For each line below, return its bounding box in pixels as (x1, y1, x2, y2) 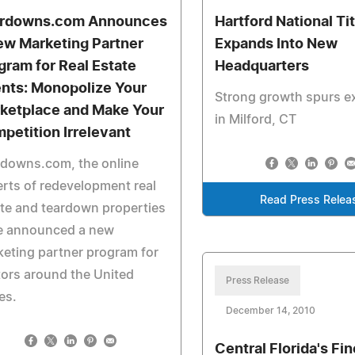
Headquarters (215, 59, 310, 74)
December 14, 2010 (226, 306, 316, 315)
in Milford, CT (215, 113, 297, 126)
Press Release (226, 276, 290, 285)
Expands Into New (215, 37, 338, 52)
